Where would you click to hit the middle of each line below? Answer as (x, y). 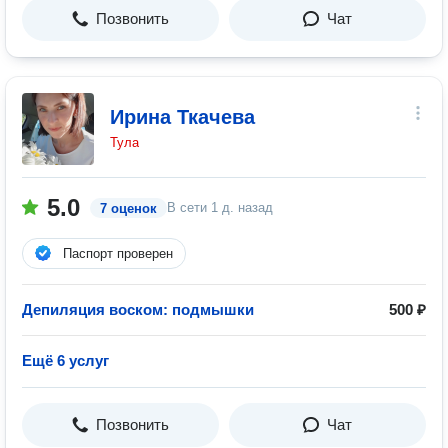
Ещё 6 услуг (65, 360)
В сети (189, 207)
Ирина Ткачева (182, 117)
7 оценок (128, 208)
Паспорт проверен (118, 253)
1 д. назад (242, 207)
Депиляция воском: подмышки (138, 309)
